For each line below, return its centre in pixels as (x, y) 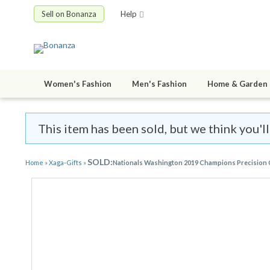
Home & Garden (237, 84)
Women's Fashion (78, 84)
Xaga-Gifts (65, 163)
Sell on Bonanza (69, 14)
